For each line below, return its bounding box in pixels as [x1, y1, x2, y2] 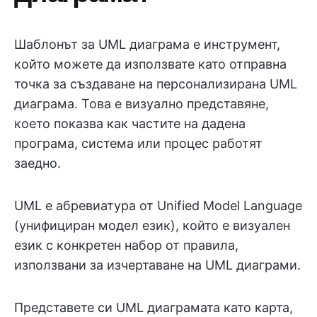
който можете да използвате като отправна [14, 57, 287, 71]
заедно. [14, 156, 61, 171]
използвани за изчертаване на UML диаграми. [14, 258, 301, 272]
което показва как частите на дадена [14, 116, 246, 131]
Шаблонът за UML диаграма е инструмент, [14, 37, 280, 52]
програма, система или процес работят [14, 136, 263, 151]
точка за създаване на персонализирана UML [14, 76, 297, 91]
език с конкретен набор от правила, [14, 238, 238, 253]
